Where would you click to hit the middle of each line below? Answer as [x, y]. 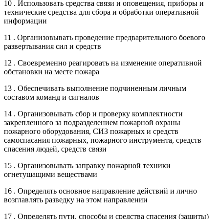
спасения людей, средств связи [55, 149]
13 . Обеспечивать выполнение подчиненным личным [95, 88]
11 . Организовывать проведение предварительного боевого [105, 37]
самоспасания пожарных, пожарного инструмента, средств [103, 140]
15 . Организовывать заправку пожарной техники [87, 165]
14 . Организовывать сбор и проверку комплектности [93, 113]
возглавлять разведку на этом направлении [76, 199]
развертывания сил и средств [53, 46]
